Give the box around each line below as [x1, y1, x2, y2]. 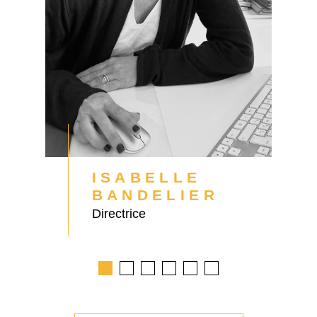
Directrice [91, 206, 146, 221]
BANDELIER [91, 186, 219, 204]
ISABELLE [91, 168, 202, 186]
